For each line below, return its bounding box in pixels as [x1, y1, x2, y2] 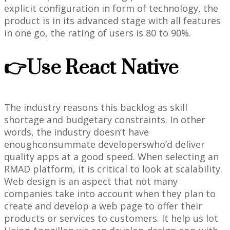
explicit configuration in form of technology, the [4, 2, 218, 15]
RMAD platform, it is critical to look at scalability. [4, 163, 222, 176]
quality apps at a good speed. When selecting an [4, 150, 219, 163]
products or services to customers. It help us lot [4, 212, 218, 225]
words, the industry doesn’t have [4, 126, 149, 139]
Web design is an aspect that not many [4, 175, 178, 188]
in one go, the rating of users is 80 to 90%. [4, 27, 191, 40]
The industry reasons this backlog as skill [4, 101, 187, 114]
